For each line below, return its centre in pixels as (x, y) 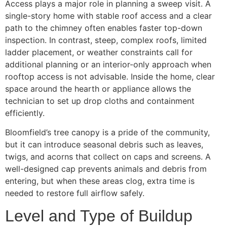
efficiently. (25, 113)
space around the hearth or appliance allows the (98, 88)
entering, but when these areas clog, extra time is (100, 181)
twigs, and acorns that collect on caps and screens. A (108, 156)
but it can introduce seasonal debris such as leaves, (104, 144)
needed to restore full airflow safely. (75, 193)
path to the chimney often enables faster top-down (104, 28)
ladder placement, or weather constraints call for (99, 52)
